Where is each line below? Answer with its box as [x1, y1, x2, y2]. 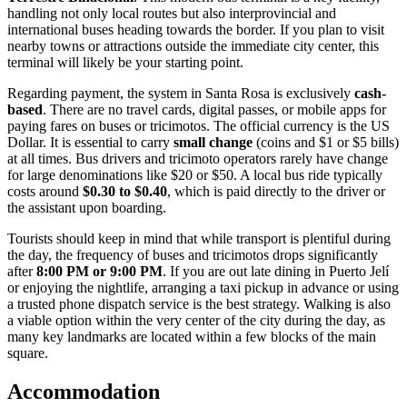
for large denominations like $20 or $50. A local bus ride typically [7, 167, 382, 184]
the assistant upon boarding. [7, 200, 166, 216]
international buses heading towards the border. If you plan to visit [7, 22, 384, 38]
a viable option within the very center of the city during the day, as [7, 313, 385, 329]
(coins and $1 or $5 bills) [253, 134, 399, 151]
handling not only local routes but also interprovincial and [7, 5, 336, 22]
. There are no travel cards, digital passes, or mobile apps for [43, 102, 386, 118]
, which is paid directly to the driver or [167, 184, 385, 200]
